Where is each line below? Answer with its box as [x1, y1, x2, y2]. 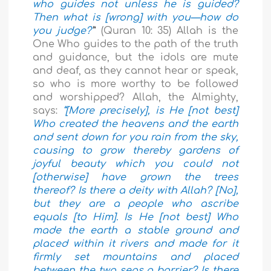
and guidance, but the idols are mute [33, 52, 238, 64]
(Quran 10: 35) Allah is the [100, 25, 238, 37]
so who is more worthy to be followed [33, 79, 238, 90]
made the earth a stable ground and [33, 225, 238, 237]
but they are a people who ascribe [33, 198, 238, 210]
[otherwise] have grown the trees [33, 172, 238, 183]
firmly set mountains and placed [33, 252, 238, 263]
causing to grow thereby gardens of [33, 145, 238, 157]
